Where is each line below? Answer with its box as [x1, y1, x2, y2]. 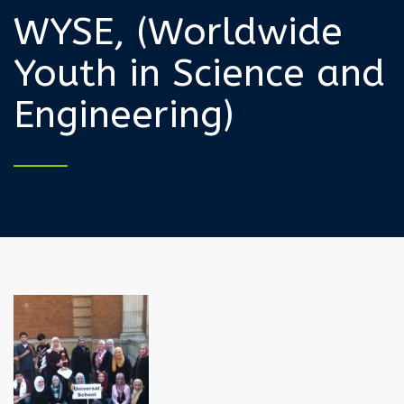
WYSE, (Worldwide [14, 8, 343, 54]
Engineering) [14, 91, 234, 137]
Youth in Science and [14, 50, 385, 96]
